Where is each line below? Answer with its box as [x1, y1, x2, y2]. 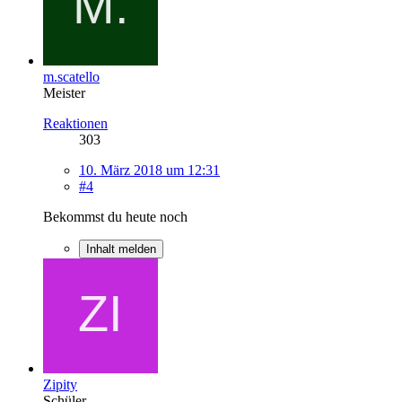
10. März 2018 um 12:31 [79, 162, 220, 178]
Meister [43, 84, 85, 100]
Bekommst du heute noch [43, 208, 188, 224]
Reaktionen [43, 115, 108, 131]
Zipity [43, 376, 77, 392]
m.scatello [43, 68, 100, 84]
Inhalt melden [86, 241, 156, 256]
